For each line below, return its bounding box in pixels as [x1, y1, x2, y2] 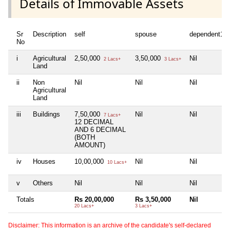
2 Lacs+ [102, 56, 121, 62]
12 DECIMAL [74, 118, 113, 126]
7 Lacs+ [102, 112, 121, 118]
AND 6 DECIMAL [74, 126, 126, 134]
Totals [16, 196, 34, 204]
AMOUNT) [74, 141, 105, 149]
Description [33, 30, 66, 39]
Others [33, 179, 53, 187]
